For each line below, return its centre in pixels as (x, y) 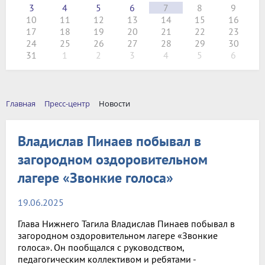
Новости (114, 104)
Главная (21, 104)
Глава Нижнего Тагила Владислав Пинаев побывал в (126, 223)
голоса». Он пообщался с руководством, (101, 247)
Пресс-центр (67, 104)
